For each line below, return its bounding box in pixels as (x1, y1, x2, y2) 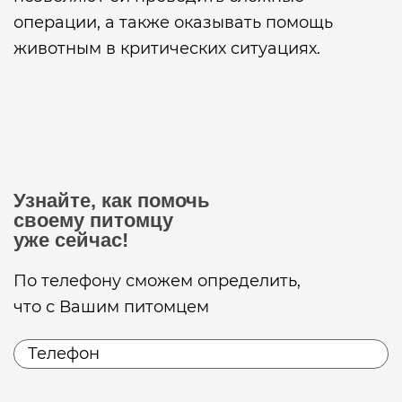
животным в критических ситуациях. (13, 39, 320, 58)
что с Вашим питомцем (13, 297, 209, 317)
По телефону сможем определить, (13, 271, 301, 291)
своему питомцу (13, 209, 173, 232)
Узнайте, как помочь (13, 189, 210, 212)
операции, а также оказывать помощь (13, 13, 333, 32)
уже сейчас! (13, 229, 128, 251)
